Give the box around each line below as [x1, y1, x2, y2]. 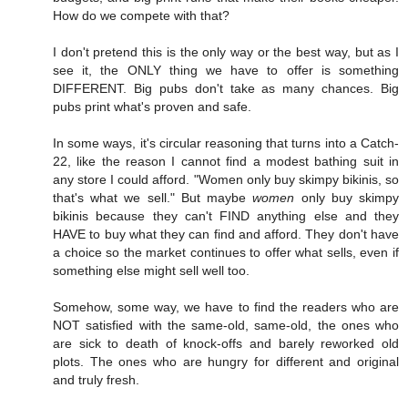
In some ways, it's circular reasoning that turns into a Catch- [53, 135, 399, 150]
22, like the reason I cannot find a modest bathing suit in [53, 153, 399, 168]
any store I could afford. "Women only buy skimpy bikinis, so [53, 171, 399, 187]
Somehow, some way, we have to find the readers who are [53, 299, 399, 314]
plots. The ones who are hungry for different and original [53, 353, 399, 369]
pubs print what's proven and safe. [53, 98, 251, 114]
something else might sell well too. [53, 262, 250, 278]
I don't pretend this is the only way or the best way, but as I [53, 44, 399, 59]
